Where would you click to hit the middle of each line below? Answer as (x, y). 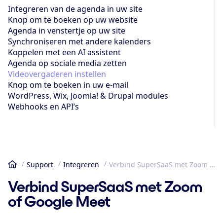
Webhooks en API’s (43, 106)
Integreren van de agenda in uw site (75, 9)
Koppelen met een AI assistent (64, 52)
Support (40, 164)
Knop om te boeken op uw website (73, 19)
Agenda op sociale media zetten (67, 63)
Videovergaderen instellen (57, 74)
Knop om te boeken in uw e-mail (68, 85)
